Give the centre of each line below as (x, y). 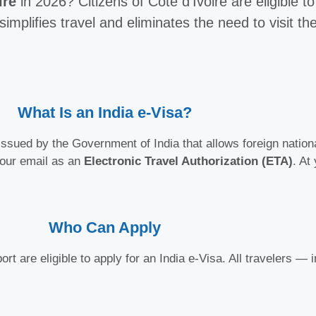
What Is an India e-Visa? (104, 113)
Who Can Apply (104, 227)
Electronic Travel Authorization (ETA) (188, 162)
